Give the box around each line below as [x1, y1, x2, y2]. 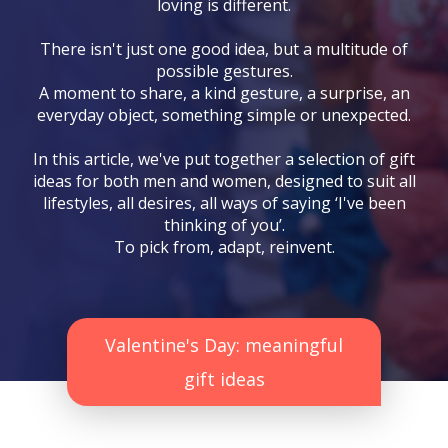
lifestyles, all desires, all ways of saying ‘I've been [42, 192, 406, 214]
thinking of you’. [163, 214, 285, 236]
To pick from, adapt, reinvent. [113, 236, 335, 258]
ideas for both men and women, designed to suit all [32, 170, 416, 192]
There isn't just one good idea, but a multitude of [40, 38, 408, 60]
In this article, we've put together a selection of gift [33, 148, 415, 170]
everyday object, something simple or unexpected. [37, 104, 411, 126]
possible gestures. [155, 60, 293, 82]
